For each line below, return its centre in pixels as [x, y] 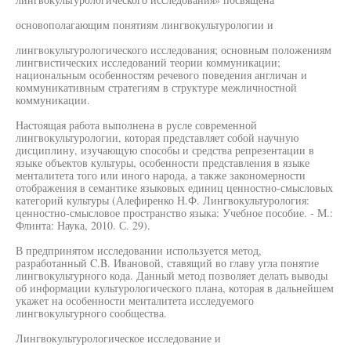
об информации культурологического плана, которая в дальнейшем [175, 288]
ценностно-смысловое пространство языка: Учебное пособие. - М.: [174, 213]
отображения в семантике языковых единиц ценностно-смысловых [174, 188]
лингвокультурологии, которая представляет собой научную [157, 138]
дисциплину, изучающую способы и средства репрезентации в [165, 150]
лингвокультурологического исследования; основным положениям [174, 50]
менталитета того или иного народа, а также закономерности [161, 175]
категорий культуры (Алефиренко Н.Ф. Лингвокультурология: [163, 200]
